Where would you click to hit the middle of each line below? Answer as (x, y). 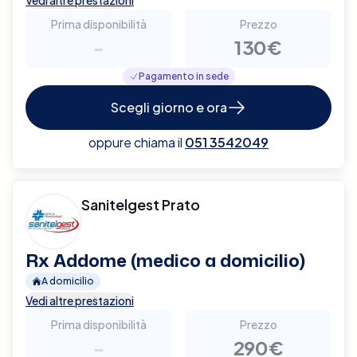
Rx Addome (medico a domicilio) (165, 260)
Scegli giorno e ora (169, 107)
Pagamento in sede (183, 76)
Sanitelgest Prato (141, 204)
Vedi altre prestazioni (80, 300)
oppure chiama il (135, 142)
